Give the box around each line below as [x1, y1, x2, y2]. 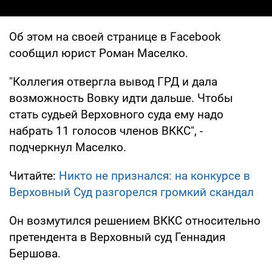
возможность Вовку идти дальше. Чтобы [9, 90, 233, 105]
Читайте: [9, 168, 59, 183]
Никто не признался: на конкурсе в [59, 168, 250, 183]
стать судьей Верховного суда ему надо [9, 107, 223, 121]
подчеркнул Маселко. [9, 140, 126, 154]
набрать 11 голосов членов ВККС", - [9, 123, 203, 138]
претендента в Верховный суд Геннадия [9, 229, 225, 244]
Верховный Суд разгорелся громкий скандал [9, 185, 254, 199]
